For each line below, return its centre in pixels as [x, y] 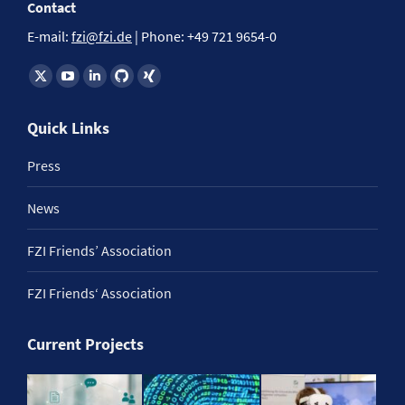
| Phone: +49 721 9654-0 [204, 36]
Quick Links [68, 128]
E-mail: [49, 36]
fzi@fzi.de [102, 36]
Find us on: [61, 74]
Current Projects [85, 344]
